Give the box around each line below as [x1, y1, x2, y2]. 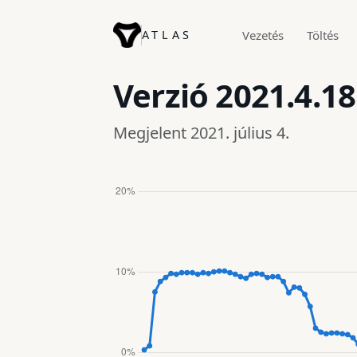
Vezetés [242, 26, 284, 43]
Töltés [306, 26, 339, 43]
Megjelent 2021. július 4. [113, 121, 289, 143]
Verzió [113, 73, 216, 117]
